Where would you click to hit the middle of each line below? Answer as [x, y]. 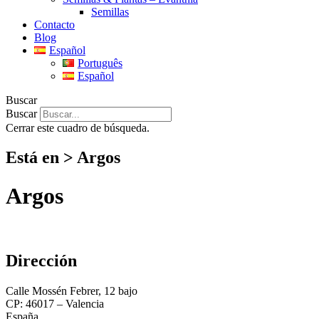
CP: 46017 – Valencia [55, 304]
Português [100, 63]
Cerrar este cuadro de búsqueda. [78, 127]
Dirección [41, 261]
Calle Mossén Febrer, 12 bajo [72, 291]
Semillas [110, 11]
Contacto [54, 24]
